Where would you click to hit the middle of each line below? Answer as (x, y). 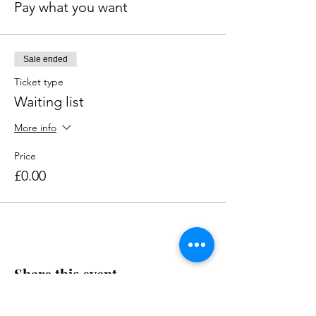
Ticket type (39, 82)
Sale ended (45, 60)
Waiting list (49, 102)
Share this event (66, 274)
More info (35, 128)
